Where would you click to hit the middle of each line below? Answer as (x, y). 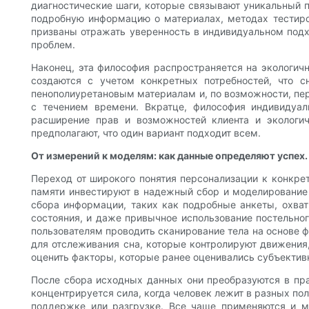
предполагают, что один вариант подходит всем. (146, 133)
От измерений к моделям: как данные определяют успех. (169, 156)
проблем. (53, 45)
